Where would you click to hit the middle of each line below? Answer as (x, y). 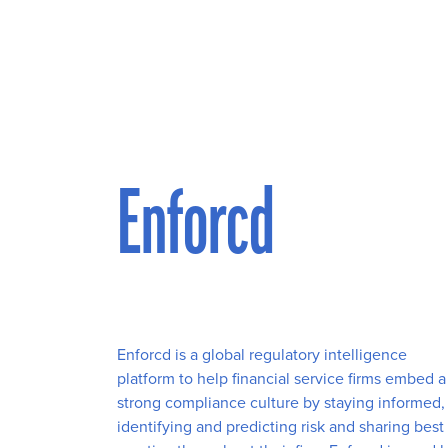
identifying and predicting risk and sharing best (280, 426)
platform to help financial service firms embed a (281, 378)
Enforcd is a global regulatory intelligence (262, 354)
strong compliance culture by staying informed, (281, 402)
